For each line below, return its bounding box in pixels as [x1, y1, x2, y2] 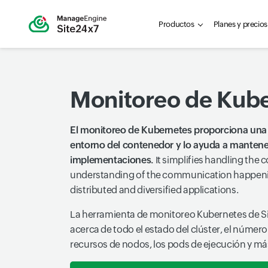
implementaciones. [70, 154, 154, 166]
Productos [159, 19, 194, 29]
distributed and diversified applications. [70, 184, 239, 196]
